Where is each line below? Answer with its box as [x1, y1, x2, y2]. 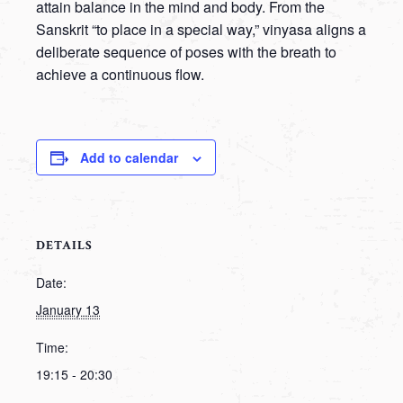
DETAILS [36, 237, 93, 254]
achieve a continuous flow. [36, 64, 204, 85]
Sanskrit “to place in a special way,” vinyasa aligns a [36, 19, 366, 40]
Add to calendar [80, 148, 178, 166]
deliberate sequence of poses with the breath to [36, 41, 336, 62]
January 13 [36, 300, 100, 318]
